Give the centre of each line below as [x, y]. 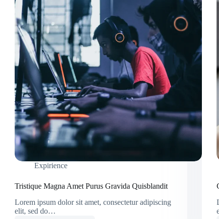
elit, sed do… [35, 211]
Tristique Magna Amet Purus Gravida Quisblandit [91, 186]
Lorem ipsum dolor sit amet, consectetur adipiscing [93, 202]
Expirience [51, 166]
